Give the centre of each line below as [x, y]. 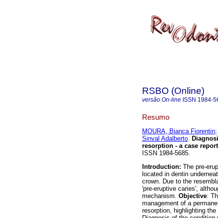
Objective [193, 196]
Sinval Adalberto [165, 139]
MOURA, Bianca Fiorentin [179, 131]
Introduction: [162, 167]
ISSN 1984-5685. [166, 153]
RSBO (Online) [173, 91]
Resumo [156, 117]
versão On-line [162, 100]
